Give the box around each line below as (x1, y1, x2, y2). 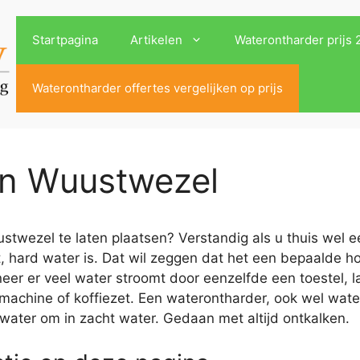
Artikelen (130, 32, 183, 47)
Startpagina (32, 32, 99, 47)
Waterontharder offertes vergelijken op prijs (32, 80, 284, 96)
